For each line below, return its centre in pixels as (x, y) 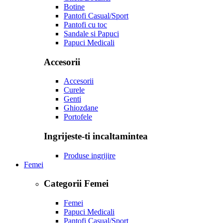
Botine (74, 6)
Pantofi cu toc (85, 24)
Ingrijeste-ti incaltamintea (96, 136)
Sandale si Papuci (91, 33)
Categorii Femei (76, 184)
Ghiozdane (81, 108)
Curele (74, 90)
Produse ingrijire (90, 155)
